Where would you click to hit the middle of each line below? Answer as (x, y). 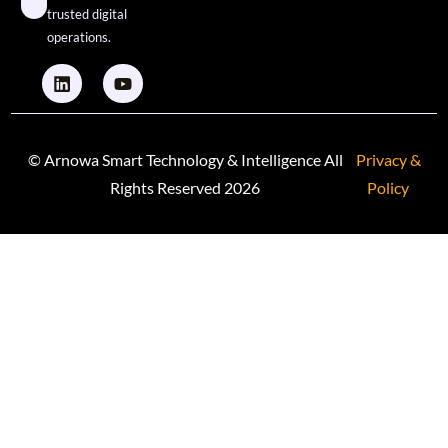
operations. (78, 36)
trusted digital (86, 13)
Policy (388, 188)
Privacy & (388, 160)
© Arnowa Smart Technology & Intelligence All (185, 160)
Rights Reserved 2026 (185, 188)
